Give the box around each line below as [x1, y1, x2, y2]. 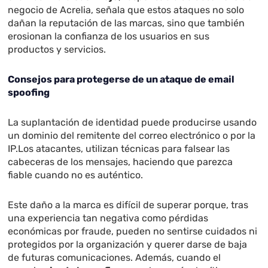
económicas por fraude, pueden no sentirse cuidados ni [8, 226, 258, 237]
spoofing [8, 87, 50, 99]
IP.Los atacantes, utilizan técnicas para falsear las [8, 143, 230, 155]
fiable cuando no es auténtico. [8, 169, 144, 181]
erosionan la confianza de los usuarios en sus [8, 31, 210, 42]
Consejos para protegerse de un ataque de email [8, 74, 235, 86]
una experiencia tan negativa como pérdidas [8, 212, 209, 224]
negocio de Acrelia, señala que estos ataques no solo [8, 4, 245, 16]
